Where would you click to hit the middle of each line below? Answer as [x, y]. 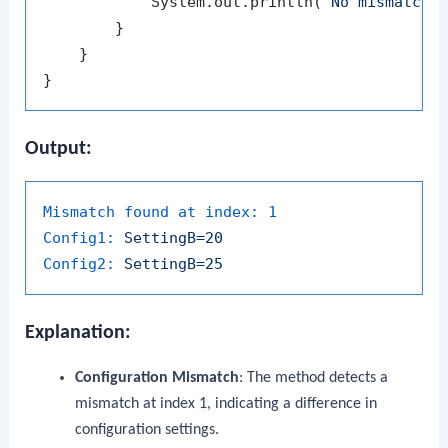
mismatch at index [136, 404]
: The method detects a [313, 378]
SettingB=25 [174, 264]
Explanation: [78, 333]
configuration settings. [146, 430]
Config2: [79, 264]
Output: [59, 149]
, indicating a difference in [291, 404]
